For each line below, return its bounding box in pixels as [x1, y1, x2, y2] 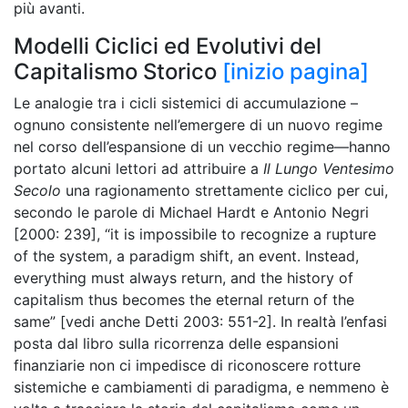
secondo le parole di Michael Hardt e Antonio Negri [14, 203, 369, 221]
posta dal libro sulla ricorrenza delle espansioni [14, 334, 339, 352]
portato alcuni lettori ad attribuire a [14, 159, 263, 178]
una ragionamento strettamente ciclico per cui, [61, 181, 388, 199]
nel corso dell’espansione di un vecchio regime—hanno [14, 138, 391, 156]
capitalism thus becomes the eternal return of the [14, 291, 354, 309]
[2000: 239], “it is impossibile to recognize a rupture [14, 225, 376, 243]
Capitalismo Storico [14, 58, 217, 85]
